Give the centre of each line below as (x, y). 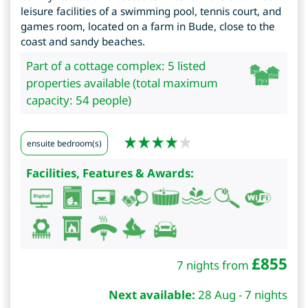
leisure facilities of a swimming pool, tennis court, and (151, 11)
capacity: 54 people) (79, 100)
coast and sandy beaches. (83, 41)
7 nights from (214, 265)
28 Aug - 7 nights (243, 294)
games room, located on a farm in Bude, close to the (148, 26)
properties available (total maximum (122, 82)
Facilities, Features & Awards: (110, 173)
